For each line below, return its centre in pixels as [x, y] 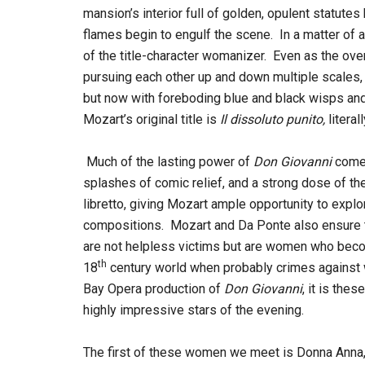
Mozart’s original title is [152, 119]
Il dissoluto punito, [274, 119]
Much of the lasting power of [170, 162]
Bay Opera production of [154, 289]
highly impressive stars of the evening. [193, 310]
